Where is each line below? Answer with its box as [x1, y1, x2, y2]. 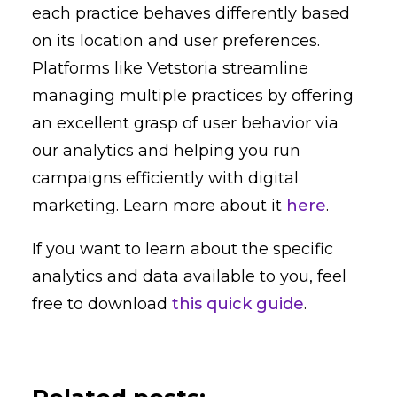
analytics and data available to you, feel [32, 267, 346, 287]
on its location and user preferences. [32, 31, 320, 51]
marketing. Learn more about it [32, 196, 286, 216]
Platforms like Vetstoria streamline [32, 58, 308, 79]
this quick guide [172, 294, 304, 315]
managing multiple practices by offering [32, 86, 354, 106]
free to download [32, 294, 172, 315]
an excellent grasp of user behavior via [32, 113, 339, 134]
